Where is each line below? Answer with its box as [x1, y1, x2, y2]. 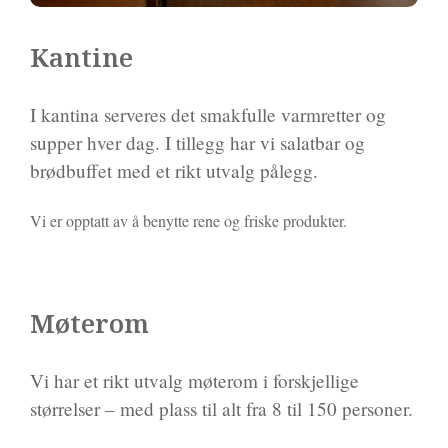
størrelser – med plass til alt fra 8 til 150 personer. [30, 396, 413, 422]
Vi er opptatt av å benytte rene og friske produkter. [30, 210, 347, 232]
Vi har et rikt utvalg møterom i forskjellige [30, 368, 359, 394]
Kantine [30, 40, 133, 76]
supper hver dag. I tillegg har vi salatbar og [30, 130, 365, 156]
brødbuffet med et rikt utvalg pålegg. [30, 158, 318, 184]
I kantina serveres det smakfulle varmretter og [30, 102, 386, 128]
